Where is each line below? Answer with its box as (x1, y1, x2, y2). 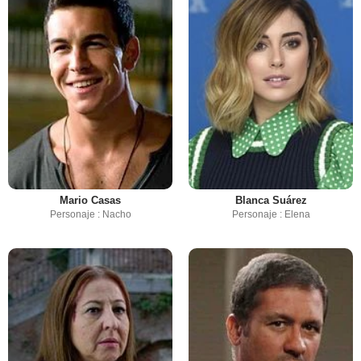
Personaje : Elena (231, 209, 310, 221)
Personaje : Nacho (49, 209, 131, 221)
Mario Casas (60, 194, 121, 207)
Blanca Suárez (234, 194, 307, 207)
